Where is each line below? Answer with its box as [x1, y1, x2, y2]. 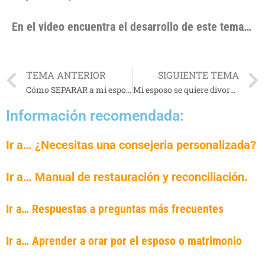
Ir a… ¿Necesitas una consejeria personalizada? [6, 138, 256, 153]
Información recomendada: [6, 107, 184, 125]
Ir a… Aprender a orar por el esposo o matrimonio [6, 234, 242, 248]
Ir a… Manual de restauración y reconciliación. [6, 170, 248, 185]
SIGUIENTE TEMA [158, 68, 239, 81]
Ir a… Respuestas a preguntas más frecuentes [6, 202, 227, 216]
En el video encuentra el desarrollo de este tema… [12, 20, 251, 34]
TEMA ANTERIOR [26, 68, 106, 81]
